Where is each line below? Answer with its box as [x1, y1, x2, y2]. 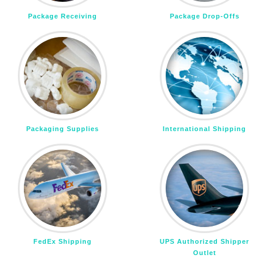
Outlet [193, 249, 216, 256]
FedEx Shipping [33, 237, 92, 245]
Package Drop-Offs [169, 12, 240, 20]
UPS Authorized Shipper [160, 237, 249, 245]
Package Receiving [28, 12, 97, 20]
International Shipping [163, 125, 246, 132]
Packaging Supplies [26, 125, 99, 132]
